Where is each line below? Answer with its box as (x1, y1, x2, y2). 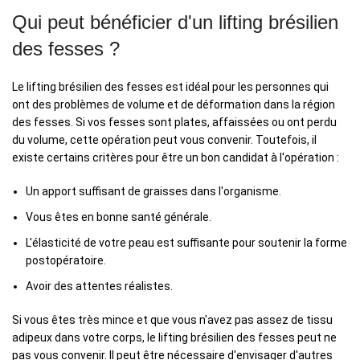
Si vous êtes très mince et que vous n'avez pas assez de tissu (12, 313, 333, 327)
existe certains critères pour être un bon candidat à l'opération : (12, 151, 339, 165)
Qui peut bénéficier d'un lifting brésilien (12, 11, 338, 34)
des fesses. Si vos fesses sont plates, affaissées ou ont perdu (12, 116, 337, 129)
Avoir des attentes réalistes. (26, 280, 173, 293)
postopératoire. (26, 254, 106, 268)
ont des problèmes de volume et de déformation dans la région (12, 98, 335, 112)
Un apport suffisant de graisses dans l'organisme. (26, 185, 281, 198)
